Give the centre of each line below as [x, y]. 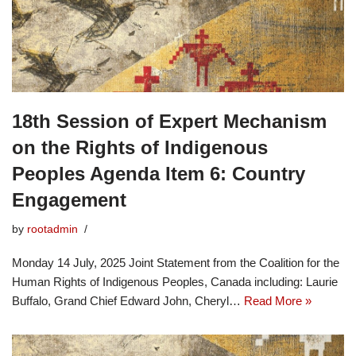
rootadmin [52, 229]
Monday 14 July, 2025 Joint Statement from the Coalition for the [176, 262]
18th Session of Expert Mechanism [169, 121]
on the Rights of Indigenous [140, 147]
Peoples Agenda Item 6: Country [159, 173]
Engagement [69, 199]
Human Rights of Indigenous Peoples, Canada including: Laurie [175, 281]
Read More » [278, 300]
